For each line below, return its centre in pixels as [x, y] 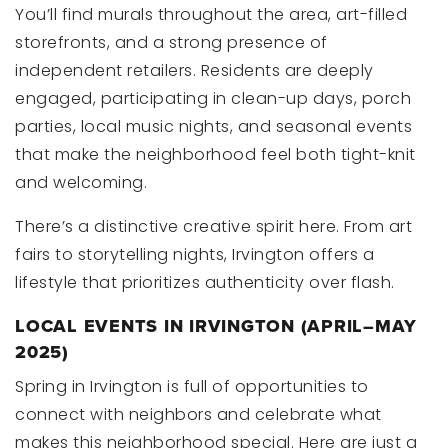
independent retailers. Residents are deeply [194, 70]
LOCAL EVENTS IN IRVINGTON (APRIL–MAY [216, 326]
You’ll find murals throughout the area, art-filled [211, 14]
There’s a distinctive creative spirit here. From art [213, 226]
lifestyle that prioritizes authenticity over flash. [205, 282]
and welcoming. [81, 182]
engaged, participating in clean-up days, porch [213, 98]
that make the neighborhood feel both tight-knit [215, 154]
